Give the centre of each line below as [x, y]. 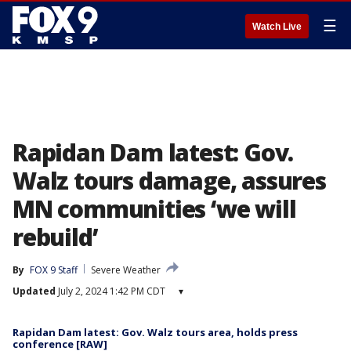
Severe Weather [126, 270]
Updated [34, 291]
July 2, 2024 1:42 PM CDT [110, 291]
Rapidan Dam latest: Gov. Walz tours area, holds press [155, 332]
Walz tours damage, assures [169, 181]
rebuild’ [55, 237]
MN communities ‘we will [154, 209]
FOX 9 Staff [54, 270]
